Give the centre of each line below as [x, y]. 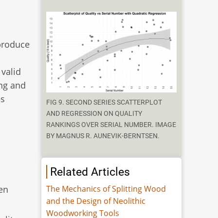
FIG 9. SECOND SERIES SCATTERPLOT [104, 103]
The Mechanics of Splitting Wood [106, 189]
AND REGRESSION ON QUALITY [94, 114]
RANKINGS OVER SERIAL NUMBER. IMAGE [111, 125]
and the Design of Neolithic [96, 201]
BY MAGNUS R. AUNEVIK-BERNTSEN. [103, 136]
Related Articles [90, 172]
